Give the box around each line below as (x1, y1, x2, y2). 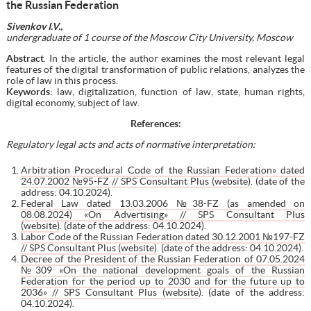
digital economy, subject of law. (6, 96, 140, 108)
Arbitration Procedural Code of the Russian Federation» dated (20, 164, 305, 176)
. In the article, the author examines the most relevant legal (43, 52, 305, 64)
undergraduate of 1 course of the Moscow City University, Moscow (6, 31, 293, 43)
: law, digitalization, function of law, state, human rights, (49, 85, 305, 97)
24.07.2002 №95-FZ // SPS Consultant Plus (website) (20, 175, 251, 187)
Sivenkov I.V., (6, 20, 62, 32)
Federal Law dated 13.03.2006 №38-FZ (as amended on (20, 197, 305, 209)
